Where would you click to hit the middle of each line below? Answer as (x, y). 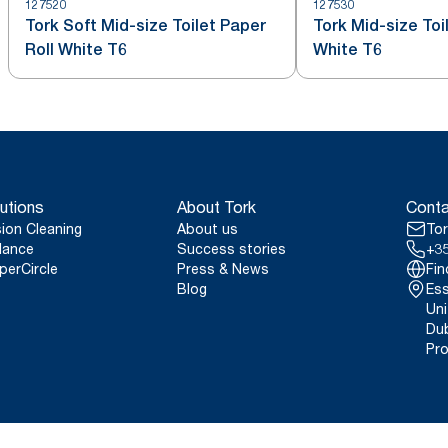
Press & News (223, 268)
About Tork (217, 207)
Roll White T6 (76, 49)
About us (208, 228)
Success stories (232, 248)
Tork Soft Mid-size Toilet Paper (145, 25)
